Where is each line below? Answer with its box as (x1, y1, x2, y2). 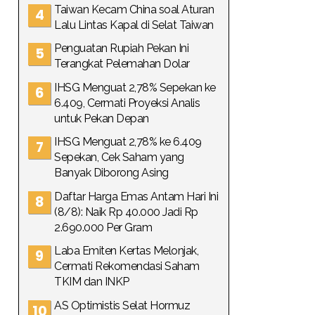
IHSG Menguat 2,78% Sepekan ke (54, 80, 216, 94)
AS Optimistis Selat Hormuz (54, 298, 190, 312)
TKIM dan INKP (54, 275, 129, 288)
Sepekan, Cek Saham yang (54, 150, 184, 164)
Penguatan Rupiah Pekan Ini (54, 41, 188, 55)
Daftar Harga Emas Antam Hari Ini (54, 189, 218, 203)
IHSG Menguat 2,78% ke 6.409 (54, 135, 202, 148)
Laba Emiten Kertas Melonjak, (54, 244, 198, 257)
